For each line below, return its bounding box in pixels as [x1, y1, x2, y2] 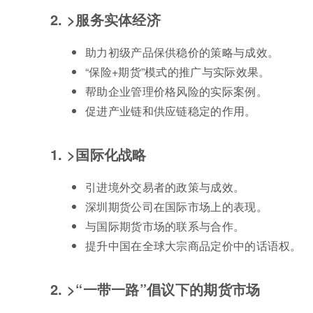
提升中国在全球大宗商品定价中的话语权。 [85, 238, 302, 254]
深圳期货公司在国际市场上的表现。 [85, 198, 268, 215]
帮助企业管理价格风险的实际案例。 [85, 83, 268, 100]
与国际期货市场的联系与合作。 [85, 218, 245, 235]
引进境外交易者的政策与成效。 [85, 179, 245, 196]
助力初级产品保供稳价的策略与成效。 [85, 44, 279, 61]
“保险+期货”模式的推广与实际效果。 [85, 64, 270, 80]
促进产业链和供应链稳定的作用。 [85, 103, 256, 119]
